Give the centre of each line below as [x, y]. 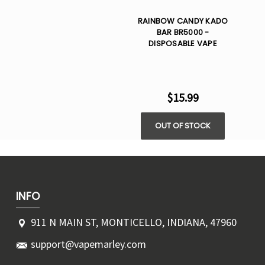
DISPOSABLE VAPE [183, 44]
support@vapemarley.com [88, 244]
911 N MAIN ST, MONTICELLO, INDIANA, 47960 [134, 222]
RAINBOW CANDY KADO [183, 21]
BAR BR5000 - [183, 33]
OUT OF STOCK [183, 126]
